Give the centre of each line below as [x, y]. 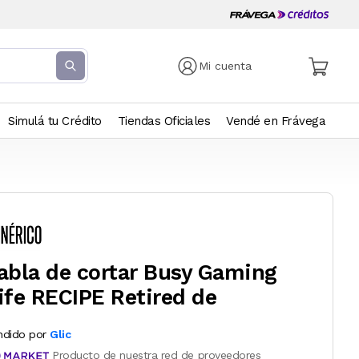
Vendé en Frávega [276, 121]
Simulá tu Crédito [55, 121]
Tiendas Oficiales [163, 121]
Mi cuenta [226, 66]
